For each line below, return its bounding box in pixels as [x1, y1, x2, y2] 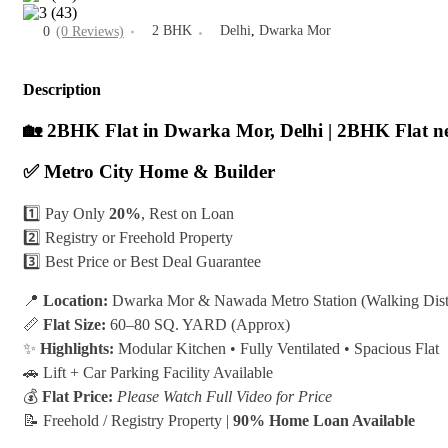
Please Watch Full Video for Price [117, 387, 332, 405]
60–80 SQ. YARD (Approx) [106, 315, 290, 333]
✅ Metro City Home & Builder [23, 160, 275, 182]
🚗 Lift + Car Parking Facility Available [23, 363, 273, 381]
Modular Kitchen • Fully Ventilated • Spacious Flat [114, 339, 439, 357]
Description [23, 80, 101, 98]
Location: [43, 291, 108, 309]
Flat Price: [42, 387, 113, 405]
